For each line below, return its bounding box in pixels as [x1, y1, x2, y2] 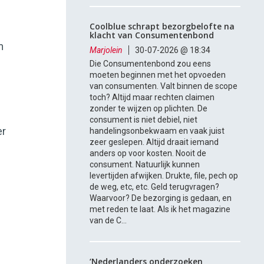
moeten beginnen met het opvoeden [90, 70, 226, 80]
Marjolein [90, 45, 123, 55]
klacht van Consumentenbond [90, 29, 214, 41]
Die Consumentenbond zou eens [90, 59, 212, 69]
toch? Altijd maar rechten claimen [90, 93, 215, 103]
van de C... [90, 216, 127, 226]
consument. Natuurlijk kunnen [90, 160, 200, 170]
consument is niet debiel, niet [90, 115, 198, 125]
